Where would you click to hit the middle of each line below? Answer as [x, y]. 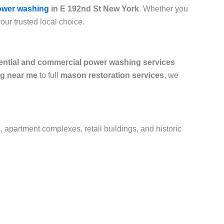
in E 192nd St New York [94, 9]
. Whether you [163, 9]
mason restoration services [112, 75]
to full [49, 75]
